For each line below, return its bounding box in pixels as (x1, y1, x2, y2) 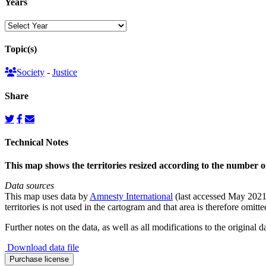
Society (17, 67, 45, 78)
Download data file (5, 242, 79, 253)
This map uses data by (5, 191, 90, 202)
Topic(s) (5, 44, 37, 55)
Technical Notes (5, 137, 68, 148)
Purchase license (9, 255, 69, 264)
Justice (52, 67, 77, 78)
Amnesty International (90, 191, 173, 202)
